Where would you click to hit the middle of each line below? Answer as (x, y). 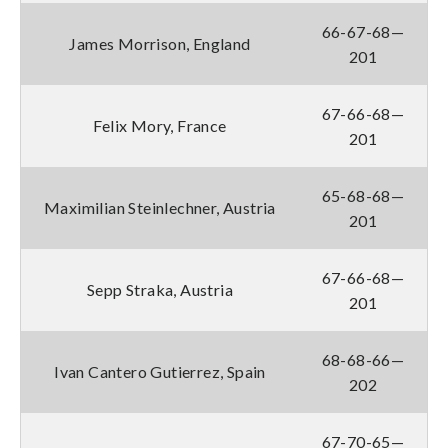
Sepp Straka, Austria (160, 289)
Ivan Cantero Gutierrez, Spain (160, 371)
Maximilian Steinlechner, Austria (160, 207)
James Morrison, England (160, 43)
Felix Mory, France (160, 125)
